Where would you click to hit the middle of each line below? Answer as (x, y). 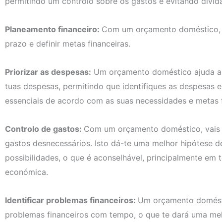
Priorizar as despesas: (48, 72)
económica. (27, 172)
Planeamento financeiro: (53, 29)
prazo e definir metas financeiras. (68, 44)
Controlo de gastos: (44, 129)
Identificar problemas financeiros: (71, 200)
